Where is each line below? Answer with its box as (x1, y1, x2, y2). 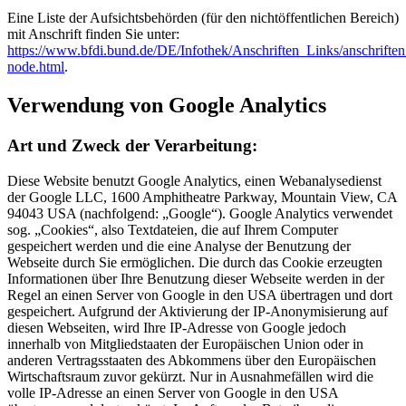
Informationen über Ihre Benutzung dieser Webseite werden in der (7, 270, 384, 286)
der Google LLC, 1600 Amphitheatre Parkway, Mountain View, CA (7, 188, 397, 205)
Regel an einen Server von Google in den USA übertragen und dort (7, 286, 392, 303)
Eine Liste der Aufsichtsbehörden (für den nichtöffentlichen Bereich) (7, 10, 399, 26)
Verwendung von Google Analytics (7, 92, 326, 117)
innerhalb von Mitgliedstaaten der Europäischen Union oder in (7, 335, 363, 352)
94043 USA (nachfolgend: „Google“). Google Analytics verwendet (7, 205, 392, 221)
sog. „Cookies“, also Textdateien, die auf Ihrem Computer (7, 221, 338, 237)
